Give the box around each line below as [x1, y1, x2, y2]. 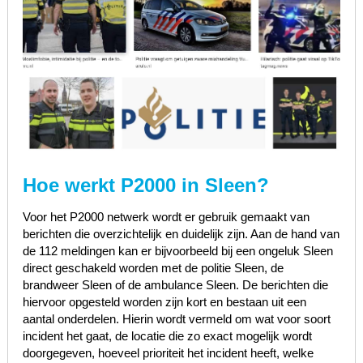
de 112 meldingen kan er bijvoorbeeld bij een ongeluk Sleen [22, 243, 333, 258]
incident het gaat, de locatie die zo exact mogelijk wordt [22, 328, 312, 343]
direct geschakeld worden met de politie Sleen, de [22, 260, 284, 275]
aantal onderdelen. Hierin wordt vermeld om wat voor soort [22, 311, 331, 326]
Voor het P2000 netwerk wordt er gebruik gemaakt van [22, 209, 310, 224]
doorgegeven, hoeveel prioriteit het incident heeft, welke [22, 345, 314, 360]
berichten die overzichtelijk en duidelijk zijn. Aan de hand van [22, 226, 340, 241]
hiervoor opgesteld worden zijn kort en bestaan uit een [22, 294, 306, 309]
